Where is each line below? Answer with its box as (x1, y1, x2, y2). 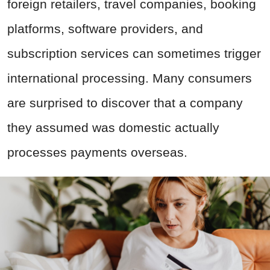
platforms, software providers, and (7, 22, 203, 36)
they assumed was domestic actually (7, 121, 219, 135)
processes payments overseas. (7, 145, 187, 160)
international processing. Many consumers (7, 71, 252, 86)
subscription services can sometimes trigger (7, 46, 261, 61)
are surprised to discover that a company (7, 96, 243, 110)
